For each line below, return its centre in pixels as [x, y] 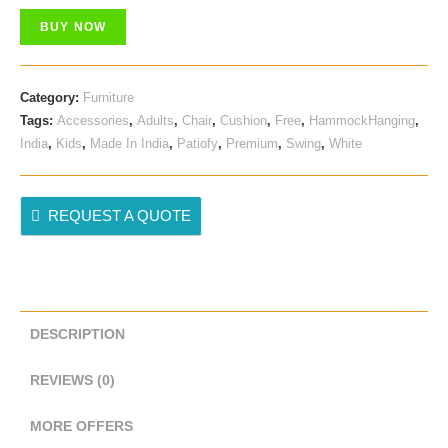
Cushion [243, 120]
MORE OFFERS [81, 426]
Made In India [129, 143]
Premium [252, 143]
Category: [51, 97]
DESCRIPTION [77, 334]
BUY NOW [73, 27]
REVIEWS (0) [72, 380]
